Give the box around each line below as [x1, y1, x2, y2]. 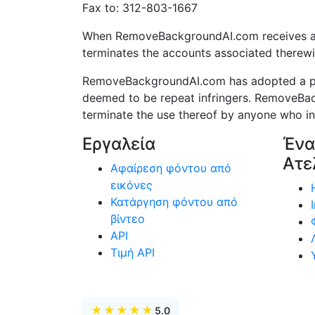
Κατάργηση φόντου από [110, 195, 238, 209]
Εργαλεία [82, 134, 155, 154]
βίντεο [110, 212, 145, 226]
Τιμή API [110, 245, 155, 259]
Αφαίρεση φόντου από [110, 161, 231, 175]
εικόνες [110, 178, 153, 192]
